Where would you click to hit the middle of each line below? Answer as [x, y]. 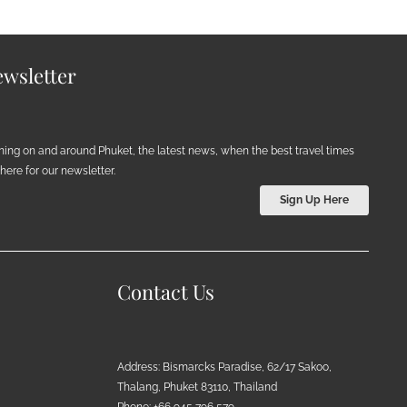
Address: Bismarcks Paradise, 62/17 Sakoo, [224, 367]
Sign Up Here [314, 200]
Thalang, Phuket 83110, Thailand [197, 387]
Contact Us [166, 292]
